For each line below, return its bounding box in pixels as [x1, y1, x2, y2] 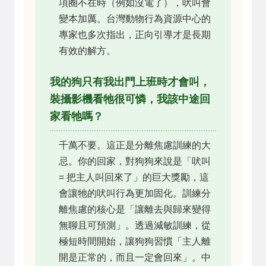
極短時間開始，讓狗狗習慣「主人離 [59, 236, 211, 246]
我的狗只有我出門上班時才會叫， [50, 75, 210, 88]
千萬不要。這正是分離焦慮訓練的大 [59, 140, 211, 150]
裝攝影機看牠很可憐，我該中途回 [50, 93, 210, 105]
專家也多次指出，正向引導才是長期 [59, 29, 211, 40]
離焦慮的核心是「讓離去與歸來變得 [59, 204, 211, 214]
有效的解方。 [59, 45, 116, 56]
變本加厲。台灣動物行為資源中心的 [59, 13, 211, 24]
